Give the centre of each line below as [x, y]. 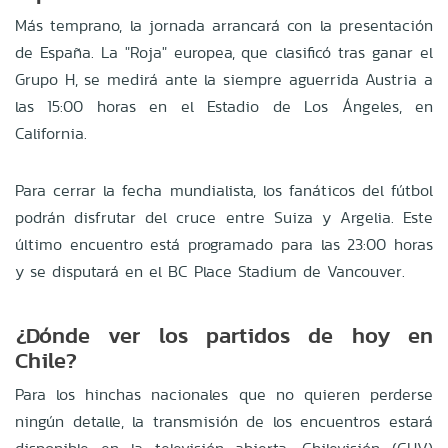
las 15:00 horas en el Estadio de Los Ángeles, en [224, 106]
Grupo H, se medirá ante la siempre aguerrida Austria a [224, 79]
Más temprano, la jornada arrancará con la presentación [224, 25]
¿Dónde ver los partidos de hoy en [224, 334]
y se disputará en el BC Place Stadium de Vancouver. [210, 271]
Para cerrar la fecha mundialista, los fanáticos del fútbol [224, 190]
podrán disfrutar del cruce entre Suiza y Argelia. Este [224, 217]
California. [51, 133]
